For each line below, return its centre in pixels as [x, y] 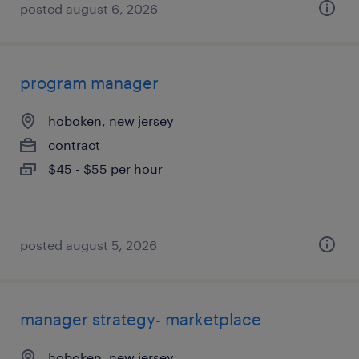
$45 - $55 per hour [105, 169]
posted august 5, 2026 [89, 245]
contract [74, 145]
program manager [89, 83]
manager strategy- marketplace [141, 319]
